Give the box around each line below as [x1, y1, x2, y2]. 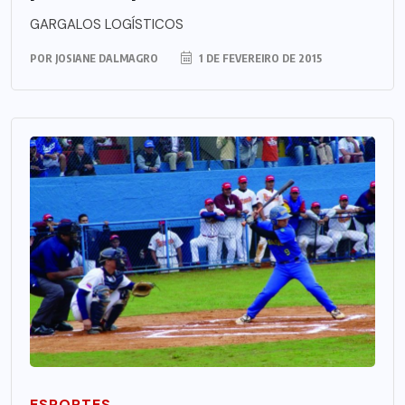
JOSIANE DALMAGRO [55, 51, 158, 65]
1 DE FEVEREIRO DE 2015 [196, 51, 322, 65]
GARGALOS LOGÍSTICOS [30, 14, 184, 33]
